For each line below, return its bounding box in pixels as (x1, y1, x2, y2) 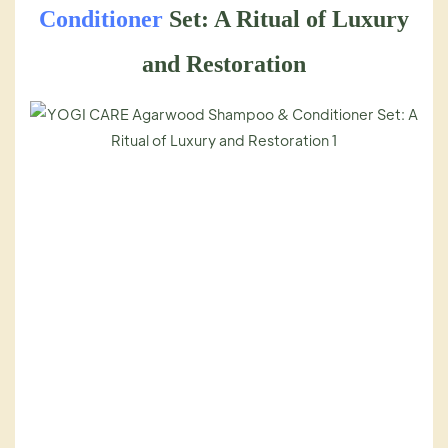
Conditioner (39, 6, 163, 33)
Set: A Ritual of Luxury (163, 6, 409, 33)
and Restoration (142, 51, 306, 78)
